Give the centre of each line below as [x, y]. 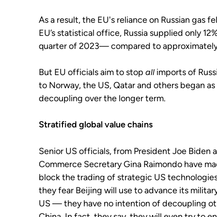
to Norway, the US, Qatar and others [109, 85]
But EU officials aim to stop [92, 72]
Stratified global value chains [96, 124]
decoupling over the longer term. [103, 98]
